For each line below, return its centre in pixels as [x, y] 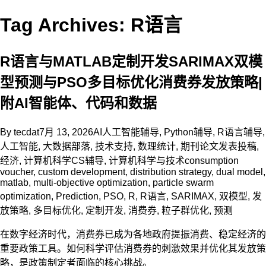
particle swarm [183, 182]
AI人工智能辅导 [126, 132]
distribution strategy [171, 172]
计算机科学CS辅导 [64, 160]
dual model [240, 172]
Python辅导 [188, 132]
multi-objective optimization [91, 182]
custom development [82, 172]
